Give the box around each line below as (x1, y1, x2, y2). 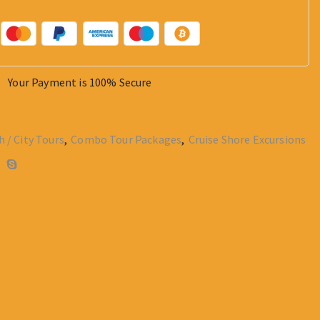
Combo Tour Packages (71, 132, 182, 147)
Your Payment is (8, 75, 89, 90)
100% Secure (89, 75, 152, 90)
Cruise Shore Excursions (188, 132, 306, 147)
